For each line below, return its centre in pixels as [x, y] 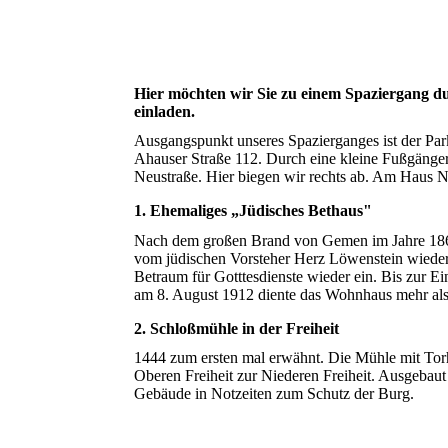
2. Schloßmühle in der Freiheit [237, 328]
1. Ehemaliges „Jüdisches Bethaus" [253, 211]
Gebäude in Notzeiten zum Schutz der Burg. [274, 393]
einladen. [165, 112]
